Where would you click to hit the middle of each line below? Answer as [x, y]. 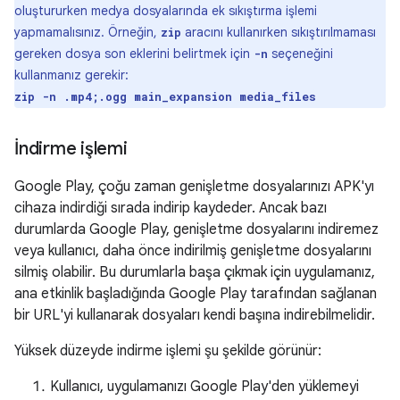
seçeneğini [300, 54]
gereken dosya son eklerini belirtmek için [134, 54]
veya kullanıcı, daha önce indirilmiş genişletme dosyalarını [193, 251]
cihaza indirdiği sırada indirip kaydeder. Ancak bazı [171, 208]
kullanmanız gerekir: [71, 75]
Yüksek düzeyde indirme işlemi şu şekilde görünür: [168, 351]
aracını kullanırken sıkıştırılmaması [279, 32]
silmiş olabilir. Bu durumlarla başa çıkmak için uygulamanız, [195, 272]
